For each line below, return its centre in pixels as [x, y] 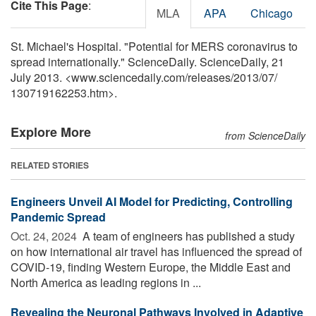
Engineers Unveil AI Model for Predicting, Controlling [152, 201]
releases [209, 77]
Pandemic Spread [58, 217]
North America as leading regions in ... [106, 282]
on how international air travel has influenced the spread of [156, 251]
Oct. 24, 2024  [45, 236]
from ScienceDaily [265, 135]
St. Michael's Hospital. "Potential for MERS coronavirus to [154, 46]
